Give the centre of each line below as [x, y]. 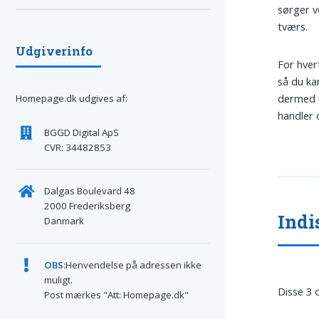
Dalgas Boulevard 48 [89, 191]
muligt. [58, 279]
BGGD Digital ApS [81, 132]
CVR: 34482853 [77, 147]
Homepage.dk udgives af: [72, 99]
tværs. [293, 26]
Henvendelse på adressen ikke [133, 265]
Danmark [64, 221]
